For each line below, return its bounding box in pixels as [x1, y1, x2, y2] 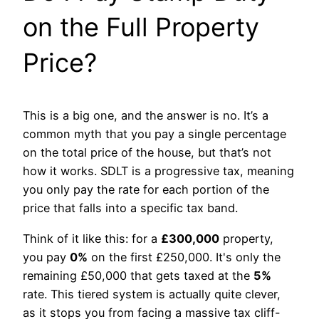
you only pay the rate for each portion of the [23, 182, 269, 197]
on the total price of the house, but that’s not [23, 145, 271, 160]
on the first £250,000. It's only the [88, 249, 281, 264]
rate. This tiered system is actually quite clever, [23, 286, 281, 301]
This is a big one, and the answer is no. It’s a [23, 108, 268, 123]
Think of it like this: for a [23, 231, 161, 246]
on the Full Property [23, 11, 259, 43]
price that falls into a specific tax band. [23, 201, 238, 216]
